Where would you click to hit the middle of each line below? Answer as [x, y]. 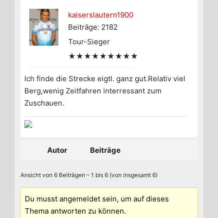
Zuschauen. [44, 103]
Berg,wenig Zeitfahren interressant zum [93, 91]
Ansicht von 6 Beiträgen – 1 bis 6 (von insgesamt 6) [89, 175]
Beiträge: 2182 [93, 27]
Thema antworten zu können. [76, 211]
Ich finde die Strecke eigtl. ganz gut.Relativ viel [105, 79]
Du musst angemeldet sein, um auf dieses [97, 199]
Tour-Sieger [89, 42]
